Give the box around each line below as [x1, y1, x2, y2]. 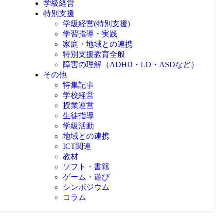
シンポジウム [63, 183, 109, 191]
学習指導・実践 [63, 30, 117, 38]
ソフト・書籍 [63, 163, 109, 171]
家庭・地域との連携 [63, 40, 133, 48]
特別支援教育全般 [63, 50, 125, 58]
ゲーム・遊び [63, 173, 109, 181]
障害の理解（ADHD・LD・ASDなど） [63, 60, 199, 69]
